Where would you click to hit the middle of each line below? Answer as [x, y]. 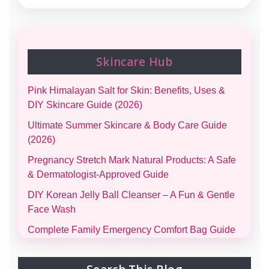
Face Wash [52, 210]
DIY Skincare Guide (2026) [85, 105]
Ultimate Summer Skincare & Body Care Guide [127, 125]
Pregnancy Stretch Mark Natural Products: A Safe [132, 160]
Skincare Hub [134, 62]
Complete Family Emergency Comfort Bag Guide [131, 230]
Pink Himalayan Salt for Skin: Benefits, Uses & [126, 91]
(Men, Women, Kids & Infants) [91, 244]
